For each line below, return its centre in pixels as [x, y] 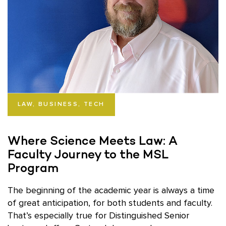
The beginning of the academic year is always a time [111, 190]
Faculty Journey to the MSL [88, 154]
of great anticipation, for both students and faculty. [110, 203]
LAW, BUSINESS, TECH [61, 104]
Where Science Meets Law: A [93, 140]
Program [33, 167]
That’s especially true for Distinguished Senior [98, 216]
